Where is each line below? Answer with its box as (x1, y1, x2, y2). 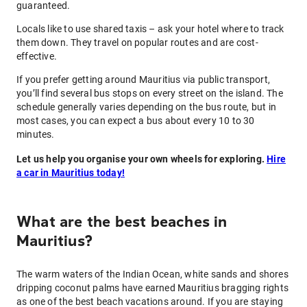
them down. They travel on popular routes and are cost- (16, 37, 258, 48)
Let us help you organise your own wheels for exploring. (16, 153, 267, 164)
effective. (16, 51, 58, 62)
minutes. (16, 129, 55, 140)
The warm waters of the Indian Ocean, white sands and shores (16, 269, 288, 280)
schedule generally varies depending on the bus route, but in (16, 101, 277, 112)
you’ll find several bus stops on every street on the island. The (16, 88, 283, 99)
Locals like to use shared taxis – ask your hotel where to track (16, 23, 284, 34)
